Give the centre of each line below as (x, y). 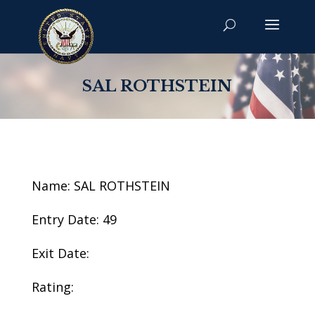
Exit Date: (60, 253)
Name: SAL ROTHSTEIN (101, 186)
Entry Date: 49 (74, 219)
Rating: (52, 287)
